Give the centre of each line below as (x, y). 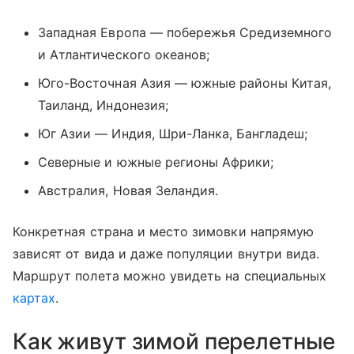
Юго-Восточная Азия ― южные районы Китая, (185, 83)
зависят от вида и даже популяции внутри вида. (166, 254)
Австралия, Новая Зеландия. (128, 191)
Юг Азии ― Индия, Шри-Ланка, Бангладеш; (173, 134)
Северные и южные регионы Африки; (156, 162)
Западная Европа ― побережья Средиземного (185, 33)
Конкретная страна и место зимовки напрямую (164, 232)
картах (34, 298)
